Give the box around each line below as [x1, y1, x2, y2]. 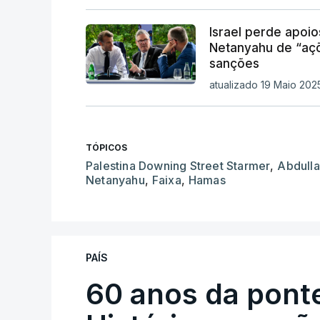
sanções [209, 56, 259, 71]
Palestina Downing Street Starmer [86, 158, 271, 173]
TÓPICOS [86, 141, 127, 153]
